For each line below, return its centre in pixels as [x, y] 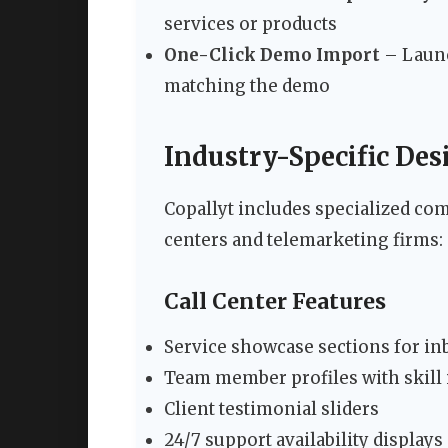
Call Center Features [275, 302]
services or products [250, 24]
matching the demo [247, 86]
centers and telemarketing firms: [303, 240]
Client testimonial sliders [271, 409]
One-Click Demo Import [272, 55]
